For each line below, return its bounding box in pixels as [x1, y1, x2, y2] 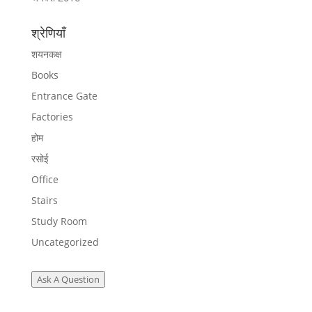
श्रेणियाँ [31, 24, 65, 42]
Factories [31, 110, 73, 124]
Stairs [31, 194, 58, 208]
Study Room [31, 214, 87, 228]
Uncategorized [31, 235, 99, 249]
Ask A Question [36, 273, 100, 286]
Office [31, 173, 58, 187]
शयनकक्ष [31, 47, 62, 61]
